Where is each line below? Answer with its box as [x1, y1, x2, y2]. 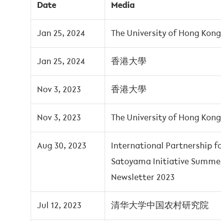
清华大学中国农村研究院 [111, 201, 209, 210]
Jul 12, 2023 [37, 201, 81, 210]
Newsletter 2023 [111, 173, 175, 182]
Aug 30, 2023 [37, 142, 86, 150]
